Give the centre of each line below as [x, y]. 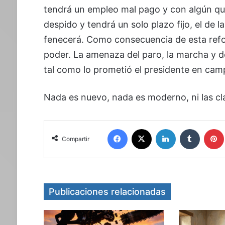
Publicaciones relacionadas [107, 192]
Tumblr [210, 128]
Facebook [143, 128]
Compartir [75, 139]
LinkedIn [189, 128]
